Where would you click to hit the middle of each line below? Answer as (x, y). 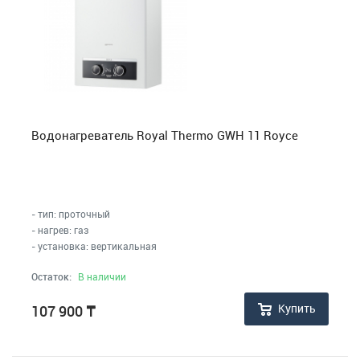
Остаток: (51, 276)
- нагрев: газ (60, 229)
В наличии (102, 276)
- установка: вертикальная (94, 245)
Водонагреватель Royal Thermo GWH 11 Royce (165, 135)
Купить (297, 309)
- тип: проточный (71, 213)
